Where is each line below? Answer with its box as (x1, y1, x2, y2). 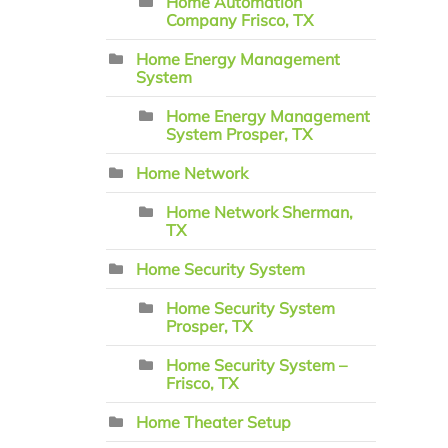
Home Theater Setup (136, 412, 291, 432)
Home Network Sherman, (166, 202, 353, 222)
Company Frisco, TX (166, 10, 313, 30)
